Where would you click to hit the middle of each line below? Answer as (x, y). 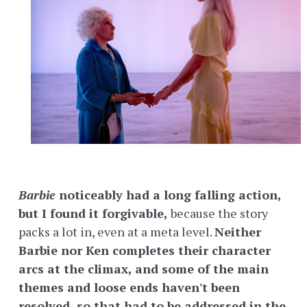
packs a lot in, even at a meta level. (116, 232)
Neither (238, 232)
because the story (218, 213)
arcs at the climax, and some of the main (144, 269)
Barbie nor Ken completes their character (145, 250)
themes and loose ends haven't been (129, 287)
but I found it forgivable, (93, 213)
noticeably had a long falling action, (168, 195)
